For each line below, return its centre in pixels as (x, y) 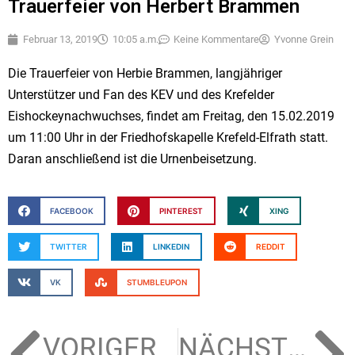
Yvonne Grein (304, 40)
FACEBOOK (71, 210)
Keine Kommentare (216, 40)
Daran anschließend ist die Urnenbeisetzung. (132, 159)
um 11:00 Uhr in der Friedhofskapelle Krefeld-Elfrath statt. (168, 138)
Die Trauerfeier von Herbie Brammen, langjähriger (145, 74)
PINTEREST (181, 210)
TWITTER (68, 246)
